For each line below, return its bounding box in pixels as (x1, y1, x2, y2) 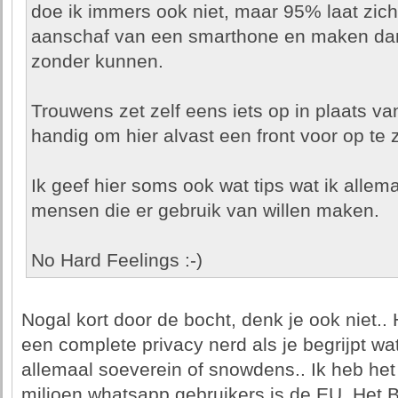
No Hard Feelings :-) (30, 250, 203, 271)
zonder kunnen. (30, 51, 163, 72)
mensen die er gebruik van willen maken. (30, 200, 379, 221)
